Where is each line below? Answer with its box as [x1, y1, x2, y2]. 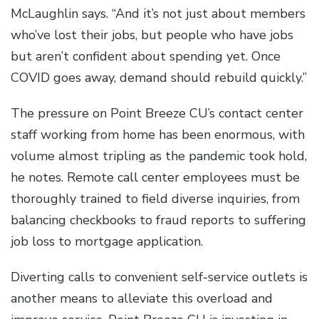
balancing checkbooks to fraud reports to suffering [11, 211, 306, 229]
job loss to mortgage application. [11, 233, 203, 251]
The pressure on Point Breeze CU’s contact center [11, 105, 303, 122]
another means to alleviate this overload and [11, 290, 273, 308]
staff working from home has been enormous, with [11, 126, 305, 144]
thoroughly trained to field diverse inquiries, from [11, 190, 300, 208]
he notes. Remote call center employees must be [11, 169, 300, 187]
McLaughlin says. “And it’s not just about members [11, 5, 305, 23]
